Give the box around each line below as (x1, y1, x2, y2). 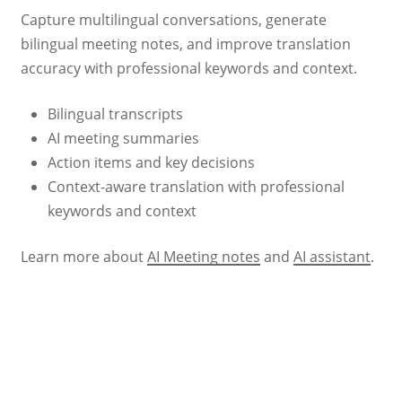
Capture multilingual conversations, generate (20, 9, 327, 30)
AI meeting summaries (47, 127, 199, 148)
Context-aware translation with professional (47, 176, 345, 197)
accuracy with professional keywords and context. (20, 57, 357, 78)
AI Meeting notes (146, 246, 260, 267)
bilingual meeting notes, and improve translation (20, 33, 351, 54)
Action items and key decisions (47, 152, 255, 172)
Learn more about (20, 246, 147, 267)
